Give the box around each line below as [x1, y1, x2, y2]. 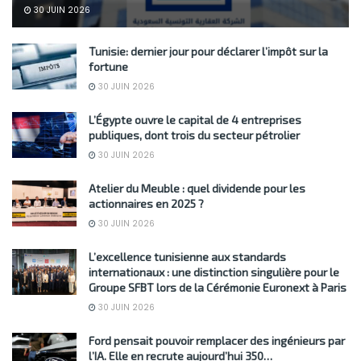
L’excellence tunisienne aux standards [89, 249, 286, 263]
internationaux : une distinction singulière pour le [89, 264, 339, 279]
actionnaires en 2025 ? [89, 196, 204, 210]
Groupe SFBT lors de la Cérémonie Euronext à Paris [89, 280, 346, 294]
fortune [89, 59, 128, 73]
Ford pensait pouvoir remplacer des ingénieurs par [89, 333, 345, 347]
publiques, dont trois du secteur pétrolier [89, 127, 300, 142]
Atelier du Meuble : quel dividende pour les [89, 180, 305, 195]
